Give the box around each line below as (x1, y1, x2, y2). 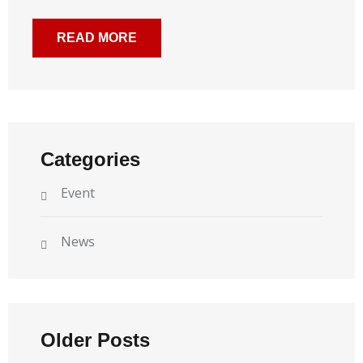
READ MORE (57, 30, 137, 45)
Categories (41, 147, 140, 170)
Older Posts (41, 328, 150, 351)
